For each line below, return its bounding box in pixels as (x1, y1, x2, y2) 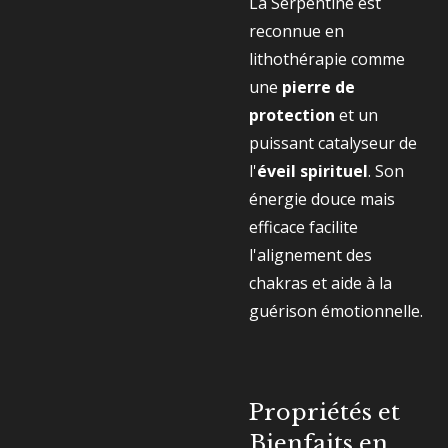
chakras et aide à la (249, 272, 392, 294)
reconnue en (249, 20, 344, 42)
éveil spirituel (257, 160, 368, 182)
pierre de (282, 76, 355, 98)
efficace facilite (249, 216, 358, 238)
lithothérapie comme (249, 48, 405, 70)
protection (249, 104, 335, 126)
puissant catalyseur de (249, 132, 417, 154)
